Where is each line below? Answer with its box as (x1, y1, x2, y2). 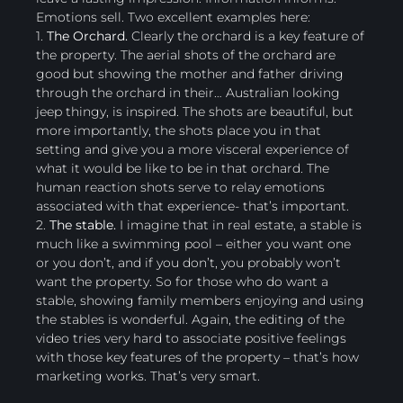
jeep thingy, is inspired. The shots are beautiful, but (36, 103, 354, 120)
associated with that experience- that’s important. (36, 197, 349, 214)
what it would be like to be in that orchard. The (36, 159, 329, 176)
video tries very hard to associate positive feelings (36, 329, 346, 346)
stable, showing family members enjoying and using (36, 291, 364, 309)
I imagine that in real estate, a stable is (116, 216, 362, 233)
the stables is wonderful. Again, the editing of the (36, 310, 345, 327)
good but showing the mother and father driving (36, 65, 344, 82)
